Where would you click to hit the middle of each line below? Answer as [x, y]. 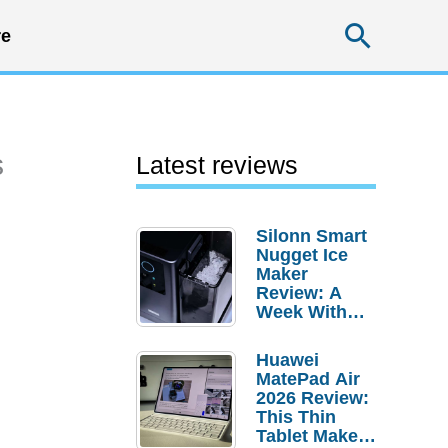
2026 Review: [312, 398]
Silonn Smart [311, 236]
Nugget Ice [302, 255]
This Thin [296, 417]
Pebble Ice [300, 331]
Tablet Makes [312, 436]
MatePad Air [308, 379]
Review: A [299, 293]
